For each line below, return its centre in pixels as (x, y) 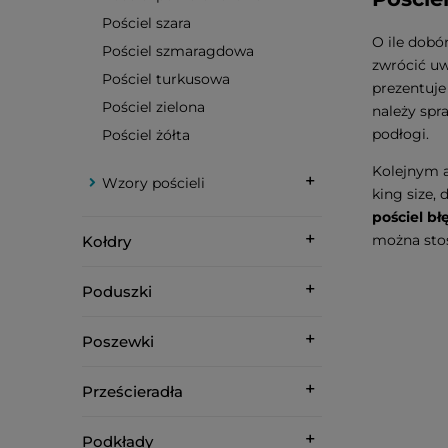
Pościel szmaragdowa (178, 51)
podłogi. (400, 133)
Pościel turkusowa (166, 79)
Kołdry (106, 241)
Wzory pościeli (153, 183)
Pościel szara (146, 23)
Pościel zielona (153, 107)
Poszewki (118, 341)
